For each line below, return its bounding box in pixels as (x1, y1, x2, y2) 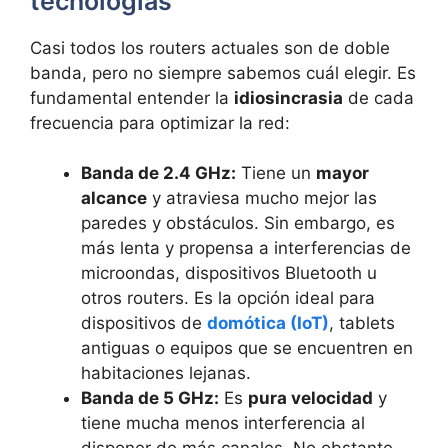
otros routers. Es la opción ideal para (81, 288, 375, 309)
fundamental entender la (30, 87, 234, 108)
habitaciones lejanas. (81, 363, 251, 384)
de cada (343, 87, 414, 108)
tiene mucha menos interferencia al (81, 413, 365, 434)
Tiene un (236, 163, 316, 184)
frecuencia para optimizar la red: (30, 112, 290, 133)
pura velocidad (248, 388, 373, 409)
